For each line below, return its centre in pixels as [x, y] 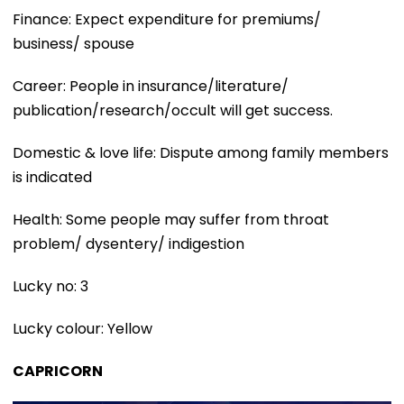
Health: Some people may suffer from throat [171, 220]
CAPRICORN [58, 372]
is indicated [52, 178]
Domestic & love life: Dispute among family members [201, 153]
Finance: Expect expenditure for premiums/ [167, 20]
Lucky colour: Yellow [83, 329]
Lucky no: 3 [50, 287]
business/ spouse [73, 44]
